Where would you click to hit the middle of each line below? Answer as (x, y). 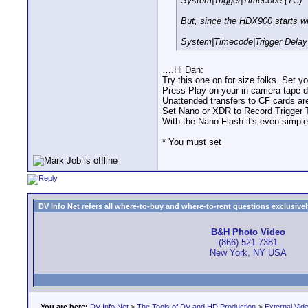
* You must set (192, 142)
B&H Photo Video (248, 232)
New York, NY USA (248, 253)
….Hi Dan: (183, 70)
